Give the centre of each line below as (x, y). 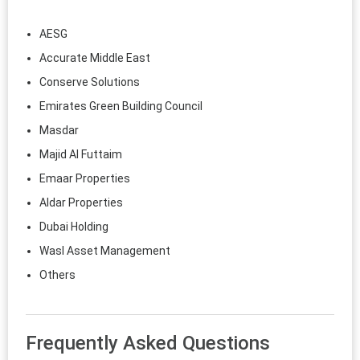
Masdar (59, 130)
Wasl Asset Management (105, 250)
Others (57, 274)
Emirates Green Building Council (121, 106)
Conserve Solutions (90, 82)
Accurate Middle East (95, 57)
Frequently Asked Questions (148, 343)
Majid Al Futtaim (81, 154)
